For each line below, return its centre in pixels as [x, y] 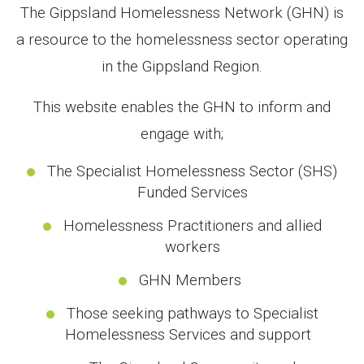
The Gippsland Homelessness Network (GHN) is [182, 12]
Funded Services [192, 192]
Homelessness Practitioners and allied [192, 225]
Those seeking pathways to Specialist [192, 313]
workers [192, 246]
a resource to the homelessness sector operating [182, 39]
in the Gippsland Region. [182, 66]
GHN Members [192, 279]
